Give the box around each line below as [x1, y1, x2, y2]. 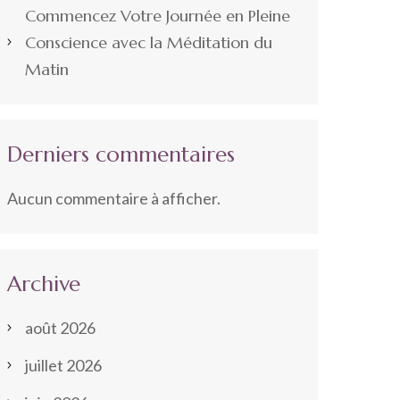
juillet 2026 [24, 355, 102, 375]
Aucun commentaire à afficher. [6, 188, 221, 208]
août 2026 [24, 318, 96, 337]
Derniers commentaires [6, 141, 235, 168]
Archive [6, 271, 80, 297]
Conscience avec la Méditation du [24, 32, 272, 53]
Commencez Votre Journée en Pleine [24, 5, 290, 26]
